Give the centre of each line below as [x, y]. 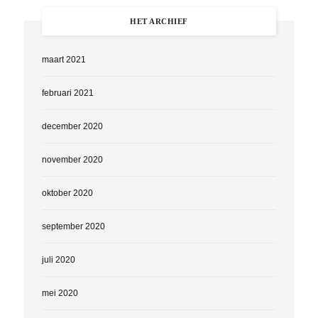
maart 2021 [64, 59]
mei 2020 [60, 293]
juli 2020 [58, 259]
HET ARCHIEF [159, 21]
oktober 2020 [67, 193]
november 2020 [72, 159]
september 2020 [73, 226]
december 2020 [72, 126]
